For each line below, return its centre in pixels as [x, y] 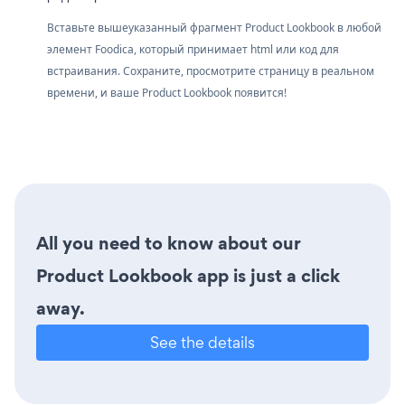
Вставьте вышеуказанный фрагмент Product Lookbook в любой [214, 27]
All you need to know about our [169, 243]
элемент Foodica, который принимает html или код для [193, 49]
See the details [202, 342]
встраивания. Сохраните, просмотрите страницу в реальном [211, 71]
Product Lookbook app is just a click [188, 275]
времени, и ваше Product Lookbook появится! [167, 92]
